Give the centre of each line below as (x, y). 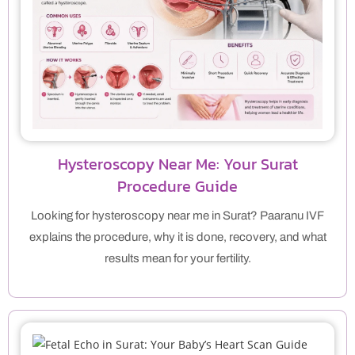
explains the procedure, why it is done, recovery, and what (177, 237)
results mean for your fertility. (177, 259)
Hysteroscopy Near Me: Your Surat (177, 164)
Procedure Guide (177, 187)
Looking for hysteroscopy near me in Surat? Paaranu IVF (177, 216)
